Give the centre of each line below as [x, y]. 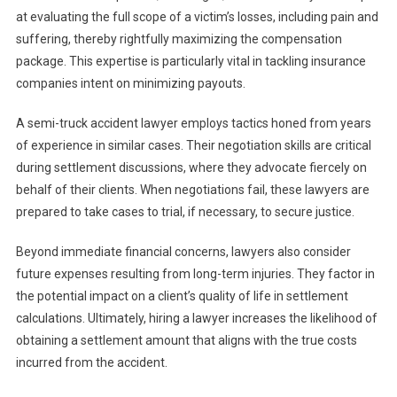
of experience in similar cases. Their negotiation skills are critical [193, 146]
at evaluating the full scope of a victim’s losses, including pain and [197, 17]
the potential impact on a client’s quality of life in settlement [182, 296]
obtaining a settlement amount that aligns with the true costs [186, 341]
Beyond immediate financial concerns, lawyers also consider [183, 252]
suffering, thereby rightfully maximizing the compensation [179, 39]
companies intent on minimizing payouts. [130, 84]
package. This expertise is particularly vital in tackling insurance [191, 62]
